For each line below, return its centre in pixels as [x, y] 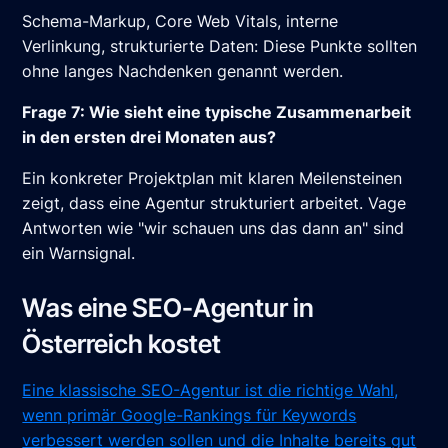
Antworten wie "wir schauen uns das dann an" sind [213, 228]
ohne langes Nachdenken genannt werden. [183, 71]
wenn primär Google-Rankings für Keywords [189, 415]
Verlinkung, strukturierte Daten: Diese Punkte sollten [220, 46]
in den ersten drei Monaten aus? [149, 137]
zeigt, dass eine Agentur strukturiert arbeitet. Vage [214, 203]
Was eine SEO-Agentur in [168, 308]
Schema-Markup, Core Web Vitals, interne [180, 21]
